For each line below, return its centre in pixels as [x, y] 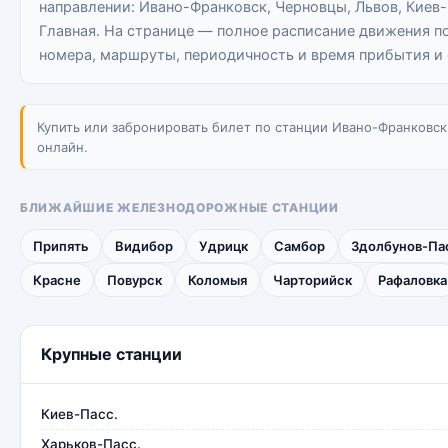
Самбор [299, 246]
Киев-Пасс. [79, 414]
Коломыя [217, 280]
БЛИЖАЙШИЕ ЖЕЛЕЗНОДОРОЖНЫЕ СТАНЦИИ [179, 207]
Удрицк [223, 246]
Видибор [144, 246]
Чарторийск [312, 280]
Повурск [134, 280]
